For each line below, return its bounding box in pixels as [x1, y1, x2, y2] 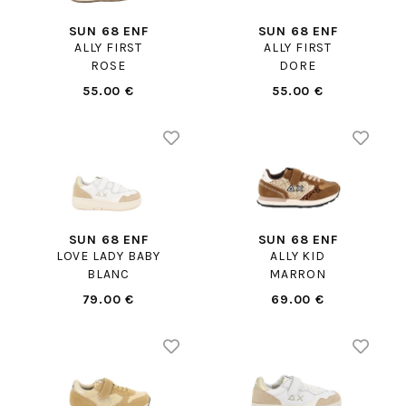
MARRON [269, 266, 326, 283]
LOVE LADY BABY [55, 248, 161, 265]
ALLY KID [270, 248, 325, 265]
